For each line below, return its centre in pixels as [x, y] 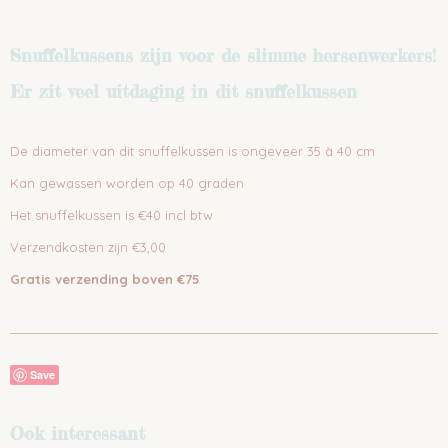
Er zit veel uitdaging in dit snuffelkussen [183, 91]
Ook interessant [77, 433]
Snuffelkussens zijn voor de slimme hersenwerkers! [223, 55]
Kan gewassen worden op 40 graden [127, 183]
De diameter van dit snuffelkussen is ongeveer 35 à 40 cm [192, 151]
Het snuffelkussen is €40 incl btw [111, 215]
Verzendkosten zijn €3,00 [88, 247]
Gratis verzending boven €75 [105, 279]
